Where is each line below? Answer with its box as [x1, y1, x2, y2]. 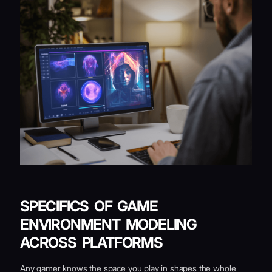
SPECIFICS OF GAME [20, 197, 158, 215]
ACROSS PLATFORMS [20, 233, 163, 251]
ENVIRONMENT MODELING [20, 215, 197, 233]
